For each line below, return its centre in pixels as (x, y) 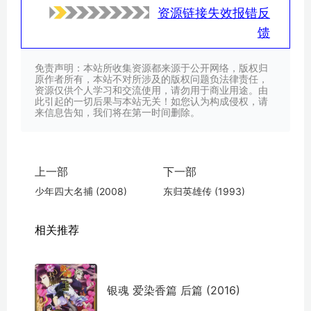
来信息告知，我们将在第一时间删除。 (117, 112)
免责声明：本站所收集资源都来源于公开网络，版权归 (151, 67)
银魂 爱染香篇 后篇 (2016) (174, 291)
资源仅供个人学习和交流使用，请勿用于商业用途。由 (151, 90)
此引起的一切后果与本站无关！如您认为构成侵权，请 (151, 101)
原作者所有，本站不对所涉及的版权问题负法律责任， (151, 78)
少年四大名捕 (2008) (81, 191)
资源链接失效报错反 (214, 12)
